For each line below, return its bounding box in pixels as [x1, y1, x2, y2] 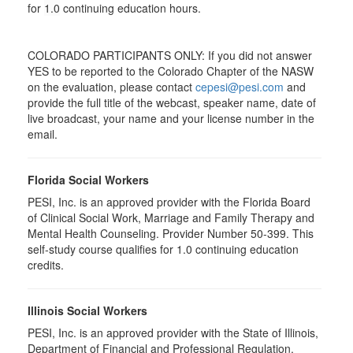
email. [28, 126, 58, 142]
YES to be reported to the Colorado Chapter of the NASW [28, 63, 314, 79]
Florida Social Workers [28, 172, 149, 188]
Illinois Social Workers [28, 303, 147, 318]
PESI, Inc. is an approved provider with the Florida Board [28, 194, 310, 210]
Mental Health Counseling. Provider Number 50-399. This [28, 225, 314, 241]
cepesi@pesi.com [195, 79, 284, 95]
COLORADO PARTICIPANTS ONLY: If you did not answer [28, 47, 312, 63]
